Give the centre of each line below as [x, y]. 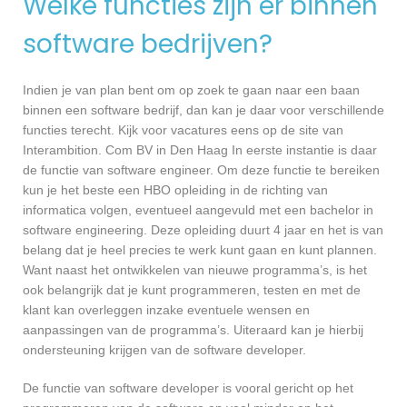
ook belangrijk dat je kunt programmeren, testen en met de [192, 289]
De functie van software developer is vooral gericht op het [188, 387]
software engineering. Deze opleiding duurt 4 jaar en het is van [203, 229]
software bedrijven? [148, 44]
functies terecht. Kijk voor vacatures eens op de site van [183, 129]
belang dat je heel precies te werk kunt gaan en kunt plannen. [200, 249]
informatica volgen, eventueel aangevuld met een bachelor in [198, 209]
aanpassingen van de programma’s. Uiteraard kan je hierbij [193, 329]
